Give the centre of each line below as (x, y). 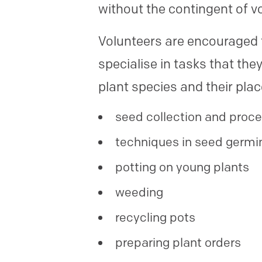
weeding (139, 192)
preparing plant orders (178, 242)
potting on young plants (182, 167)
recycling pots (155, 217)
